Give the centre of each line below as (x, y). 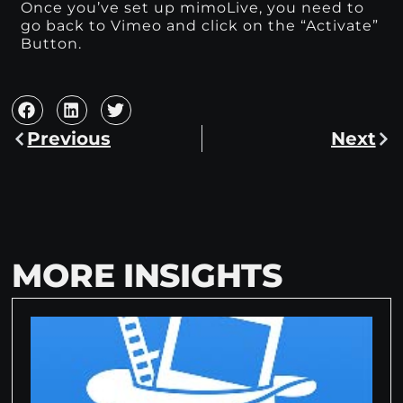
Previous (69, 139)
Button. (52, 43)
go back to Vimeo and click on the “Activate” (200, 25)
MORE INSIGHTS (147, 276)
